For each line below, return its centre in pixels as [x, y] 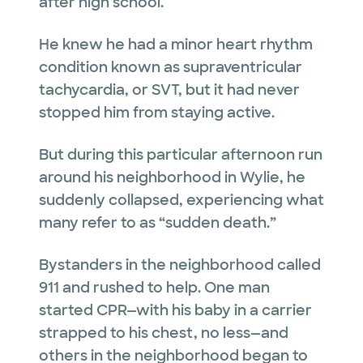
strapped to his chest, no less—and [164, 333]
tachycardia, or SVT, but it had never [169, 90]
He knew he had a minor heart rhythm [176, 45]
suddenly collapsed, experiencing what [181, 201]
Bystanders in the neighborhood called [180, 265]
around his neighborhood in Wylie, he [172, 178]
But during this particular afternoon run [181, 155]
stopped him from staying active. [157, 113]
